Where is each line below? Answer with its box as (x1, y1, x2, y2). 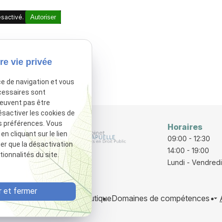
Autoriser (30, 13, 56, 21)
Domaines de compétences (111, 193, 210, 203)
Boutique (79, 193, 111, 203)
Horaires (167, 121, 203, 132)
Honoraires (40, 193, 79, 203)
